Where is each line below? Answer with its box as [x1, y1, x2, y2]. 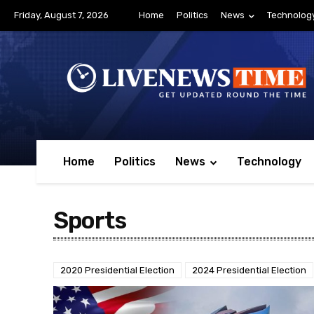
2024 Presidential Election [192, 265, 306, 276]
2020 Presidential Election [60, 265, 175, 276]
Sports [53, 207, 126, 235]
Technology [237, 155, 301, 169]
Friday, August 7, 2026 [14, 10, 109, 20]
